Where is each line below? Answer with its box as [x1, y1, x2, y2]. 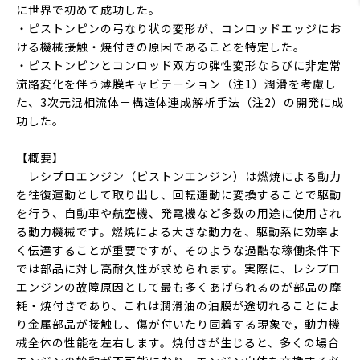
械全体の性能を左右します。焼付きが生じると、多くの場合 [16, 334, 340, 350]
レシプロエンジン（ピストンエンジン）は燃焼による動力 [16, 168, 342, 184]
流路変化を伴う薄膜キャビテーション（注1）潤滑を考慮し [16, 76, 337, 92]
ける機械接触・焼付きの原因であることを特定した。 [16, 39, 305, 55]
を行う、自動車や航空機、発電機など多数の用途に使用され [16, 205, 342, 221]
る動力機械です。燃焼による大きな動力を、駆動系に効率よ [16, 223, 341, 239]
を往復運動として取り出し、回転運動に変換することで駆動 [16, 186, 342, 202]
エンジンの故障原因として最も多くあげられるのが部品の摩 [16, 279, 342, 295]
